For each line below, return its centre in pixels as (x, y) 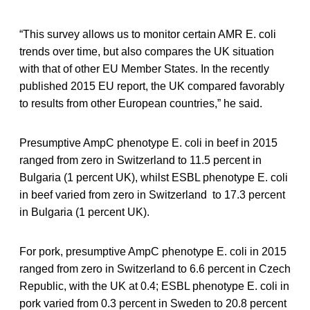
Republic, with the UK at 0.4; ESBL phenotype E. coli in (154, 286)
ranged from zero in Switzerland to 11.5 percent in (140, 160)
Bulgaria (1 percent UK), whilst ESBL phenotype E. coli (154, 177)
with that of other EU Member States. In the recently (144, 69)
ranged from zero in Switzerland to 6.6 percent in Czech (155, 268)
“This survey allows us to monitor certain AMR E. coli (148, 34)
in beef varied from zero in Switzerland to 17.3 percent (152, 194)
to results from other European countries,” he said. (141, 103)
